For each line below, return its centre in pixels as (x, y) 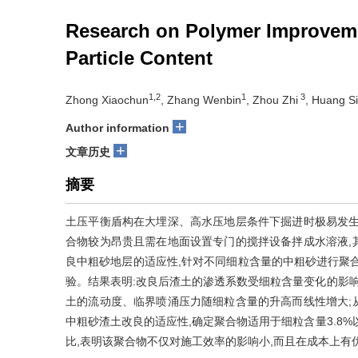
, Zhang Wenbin (201, 100)
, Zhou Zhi (272, 100)
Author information (117, 128)
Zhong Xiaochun (107, 100)
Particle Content (139, 58)
